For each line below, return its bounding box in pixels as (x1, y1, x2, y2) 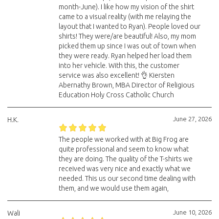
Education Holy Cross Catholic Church (58, 91, 174, 99)
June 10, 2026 (173, 209, 212, 216)
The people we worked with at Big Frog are (58, 135, 189, 143)
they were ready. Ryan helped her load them (58, 52, 192, 60)
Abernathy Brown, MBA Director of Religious (58, 81, 195, 89)
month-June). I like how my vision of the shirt (58, 3, 194, 11)
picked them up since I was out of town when (58, 42, 196, 50)
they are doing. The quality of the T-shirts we (58, 155, 193, 163)
